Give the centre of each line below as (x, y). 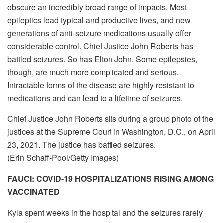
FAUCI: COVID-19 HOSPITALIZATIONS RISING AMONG (111, 178)
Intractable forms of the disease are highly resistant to (101, 85)
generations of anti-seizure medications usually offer (99, 33)
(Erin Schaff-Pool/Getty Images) (63, 157)
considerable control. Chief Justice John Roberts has (100, 46)
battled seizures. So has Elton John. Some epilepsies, (102, 59)
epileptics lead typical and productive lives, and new (99, 20)
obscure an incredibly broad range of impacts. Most (97, 7)
